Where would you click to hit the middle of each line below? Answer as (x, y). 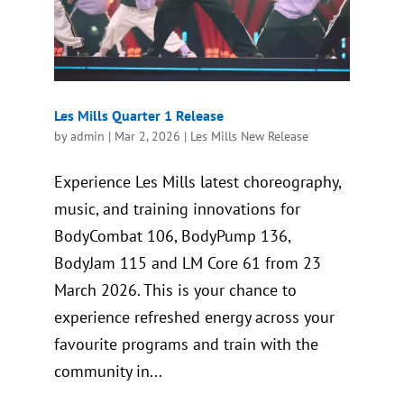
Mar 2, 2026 (147, 137)
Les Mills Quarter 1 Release (138, 116)
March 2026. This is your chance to (175, 290)
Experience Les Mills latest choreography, (197, 182)
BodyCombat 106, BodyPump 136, (172, 236)
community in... (108, 372)
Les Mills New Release (249, 137)
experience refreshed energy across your (194, 317)
